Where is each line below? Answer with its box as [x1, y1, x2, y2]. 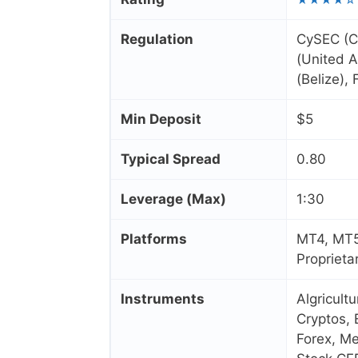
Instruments [121, 291, 205, 308]
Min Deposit [121, 111, 201, 128]
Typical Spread [121, 151, 221, 168]
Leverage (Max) [121, 191, 226, 208]
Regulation [121, 31, 193, 48]
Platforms [121, 231, 187, 248]
